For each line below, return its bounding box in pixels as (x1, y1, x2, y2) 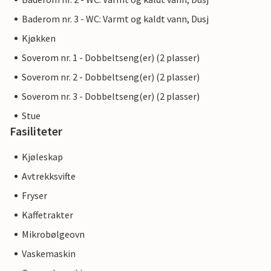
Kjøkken (22, 32, 56, 44)
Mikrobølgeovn (22, 228, 85, 240)
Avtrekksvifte (22, 170, 76, 182)
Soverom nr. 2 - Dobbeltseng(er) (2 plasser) (22, 71, 200, 83)
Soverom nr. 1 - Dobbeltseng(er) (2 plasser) (22, 51, 200, 64)
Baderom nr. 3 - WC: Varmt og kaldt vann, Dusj (22, 13, 209, 25)
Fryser (22, 189, 47, 201)
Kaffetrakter (22, 209, 73, 221)
